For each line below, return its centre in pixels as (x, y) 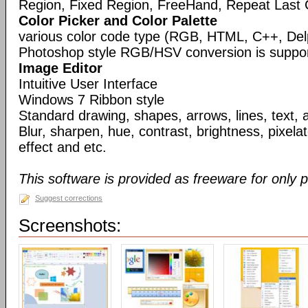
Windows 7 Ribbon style (91, 100)
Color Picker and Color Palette (118, 21)
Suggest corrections (69, 198)
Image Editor (60, 68)
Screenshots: (70, 225)
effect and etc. (63, 147)
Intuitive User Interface (88, 84)
